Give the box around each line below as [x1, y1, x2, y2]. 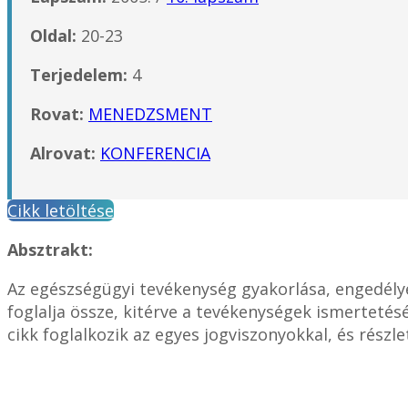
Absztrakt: [7, 238, 93, 260]
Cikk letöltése [7, 199, 114, 221]
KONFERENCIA [100, 141, 210, 164]
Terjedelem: [30, 63, 132, 86]
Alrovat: [30, 141, 100, 164]
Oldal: [30, 24, 76, 46]
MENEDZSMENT [88, 102, 212, 125]
